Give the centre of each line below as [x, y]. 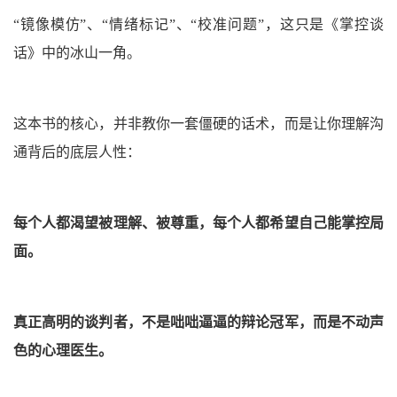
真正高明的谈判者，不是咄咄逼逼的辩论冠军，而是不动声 [198, 322]
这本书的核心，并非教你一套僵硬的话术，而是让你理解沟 [198, 123]
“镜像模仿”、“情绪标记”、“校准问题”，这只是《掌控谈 [198, 24]
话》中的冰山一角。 [77, 52]
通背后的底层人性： [77, 152]
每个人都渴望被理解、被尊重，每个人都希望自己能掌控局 [198, 222]
